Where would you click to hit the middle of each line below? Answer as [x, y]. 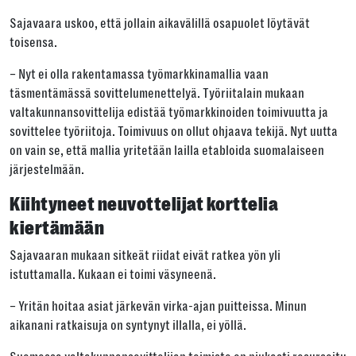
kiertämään [57, 228]
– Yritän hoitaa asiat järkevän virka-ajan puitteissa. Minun [158, 307]
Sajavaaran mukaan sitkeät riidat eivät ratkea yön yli [145, 256]
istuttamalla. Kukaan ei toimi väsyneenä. [113, 275]
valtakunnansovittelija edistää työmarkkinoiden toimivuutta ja [169, 113]
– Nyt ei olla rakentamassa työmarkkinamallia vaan [139, 75]
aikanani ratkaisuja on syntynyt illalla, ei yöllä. [128, 326]
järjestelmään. [47, 170]
